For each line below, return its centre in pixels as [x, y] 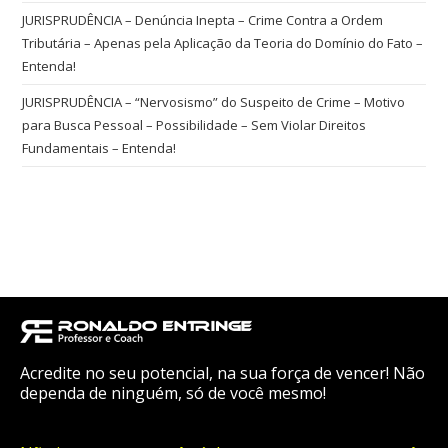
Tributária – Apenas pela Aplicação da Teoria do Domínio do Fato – [223, 43]
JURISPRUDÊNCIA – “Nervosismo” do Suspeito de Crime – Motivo [214, 102]
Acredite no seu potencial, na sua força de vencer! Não [222, 372]
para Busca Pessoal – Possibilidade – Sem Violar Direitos [194, 125]
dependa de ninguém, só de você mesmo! [173, 392]
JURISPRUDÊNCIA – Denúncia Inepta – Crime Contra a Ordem [203, 20]
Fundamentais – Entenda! [99, 148]
